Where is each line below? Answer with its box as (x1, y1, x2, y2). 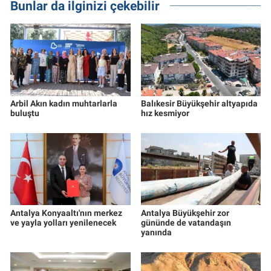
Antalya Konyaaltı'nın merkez (10, 207, 122, 218)
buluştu (10, 108, 39, 118)
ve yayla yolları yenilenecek (10, 217, 116, 227)
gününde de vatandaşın (140, 217, 231, 227)
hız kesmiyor (140, 108, 189, 118)
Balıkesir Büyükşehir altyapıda (140, 98, 258, 108)
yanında (140, 227, 172, 237)
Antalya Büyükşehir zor (140, 207, 229, 218)
